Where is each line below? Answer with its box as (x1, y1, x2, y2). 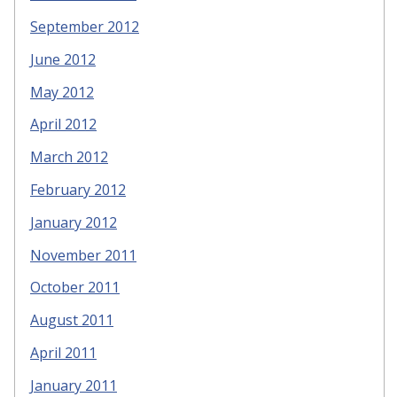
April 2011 (30, 342, 97, 362)
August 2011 (30, 310, 113, 331)
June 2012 (30, 49, 96, 69)
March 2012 (30, 147, 108, 167)
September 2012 (30, 17, 139, 37)
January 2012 (30, 212, 117, 232)
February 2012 (30, 180, 126, 199)
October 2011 (30, 277, 120, 298)
